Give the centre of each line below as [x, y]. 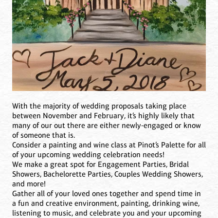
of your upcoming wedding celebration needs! [88, 154]
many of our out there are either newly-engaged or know [107, 125]
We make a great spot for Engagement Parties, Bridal [100, 164]
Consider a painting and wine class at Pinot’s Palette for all [109, 145]
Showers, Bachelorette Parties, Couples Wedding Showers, [108, 174]
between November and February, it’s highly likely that [103, 115]
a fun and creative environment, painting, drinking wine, [106, 203]
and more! [29, 183]
